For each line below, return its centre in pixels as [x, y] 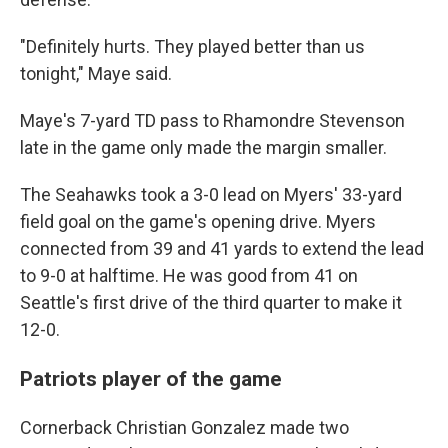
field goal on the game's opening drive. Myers [198, 221]
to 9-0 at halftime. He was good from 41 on [189, 275]
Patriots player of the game [151, 378]
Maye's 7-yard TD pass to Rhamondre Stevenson [212, 120]
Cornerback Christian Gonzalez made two [184, 427]
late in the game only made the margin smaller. [203, 147]
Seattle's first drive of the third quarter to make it [211, 302]
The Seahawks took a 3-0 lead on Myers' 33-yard [211, 194]
